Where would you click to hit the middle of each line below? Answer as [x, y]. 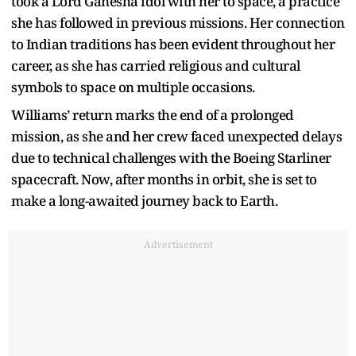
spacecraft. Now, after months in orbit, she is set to [164, 179]
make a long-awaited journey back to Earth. [144, 200]
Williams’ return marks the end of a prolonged [153, 114]
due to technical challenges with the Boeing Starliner [171, 157]
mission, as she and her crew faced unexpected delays [176, 136]
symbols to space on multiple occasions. [136, 87]
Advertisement [178, 244]
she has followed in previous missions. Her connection [178, 22]
